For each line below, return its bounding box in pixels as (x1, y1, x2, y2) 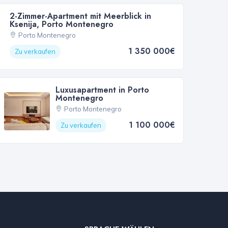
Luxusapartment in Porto (55, 84, 150, 96)
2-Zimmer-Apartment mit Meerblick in (10, 10, 152, 22)
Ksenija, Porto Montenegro (10, 18, 114, 31)
